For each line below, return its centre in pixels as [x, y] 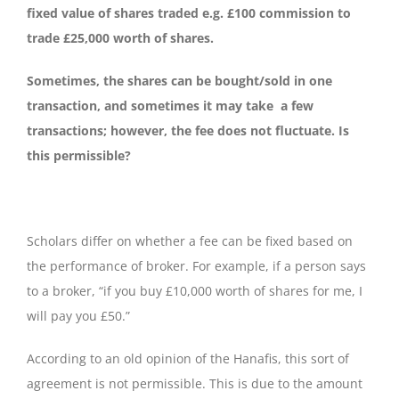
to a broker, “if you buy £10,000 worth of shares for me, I [195, 291]
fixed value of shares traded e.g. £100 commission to [189, 13]
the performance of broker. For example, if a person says [196, 266]
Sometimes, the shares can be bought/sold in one [179, 81]
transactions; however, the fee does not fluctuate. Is [188, 130]
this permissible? [79, 155]
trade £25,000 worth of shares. [120, 38]
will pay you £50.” [78, 316]
